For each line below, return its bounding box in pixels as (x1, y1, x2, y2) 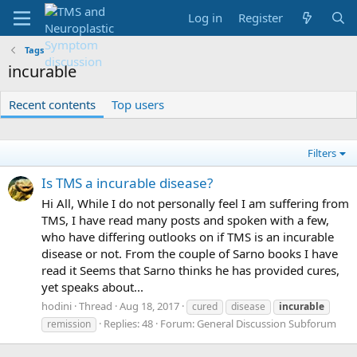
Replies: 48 (104, 316, 153, 331)
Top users (112, 96, 164, 112)
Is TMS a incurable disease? (41, 174, 213, 193)
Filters (308, 146, 337, 160)
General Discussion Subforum (197, 316, 336, 331)
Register (238, 10, 284, 25)
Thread (79, 298, 112, 313)
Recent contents (9, 96, 96, 112)
